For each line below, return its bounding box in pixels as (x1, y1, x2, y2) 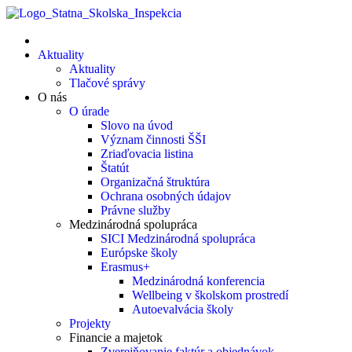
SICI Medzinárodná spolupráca (101, 232, 255, 245)
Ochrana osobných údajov (101, 189, 231, 203)
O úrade (69, 104, 109, 118)
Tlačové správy (69, 76, 145, 90)
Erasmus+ (101, 260, 150, 273)
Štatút (101, 161, 129, 174)
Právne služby (101, 203, 170, 217)
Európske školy (101, 246, 178, 259)
